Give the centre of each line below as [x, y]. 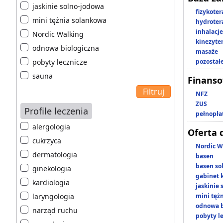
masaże [207, 52]
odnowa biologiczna [66, 48]
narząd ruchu [55, 211]
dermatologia [55, 155]
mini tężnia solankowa [69, 20]
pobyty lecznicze [60, 62]
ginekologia [52, 169]
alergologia [51, 127]
